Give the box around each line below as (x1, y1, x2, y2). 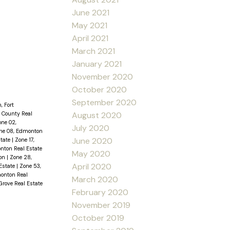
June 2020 (72, 135, 113, 146)
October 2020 (72, 84, 127, 95)
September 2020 (72, 97, 137, 108)
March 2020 (72, 174, 119, 185)
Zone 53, (19, 162, 41, 169)
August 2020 (72, 109, 122, 121)
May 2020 (72, 148, 111, 159)
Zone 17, (14, 136, 34, 143)
